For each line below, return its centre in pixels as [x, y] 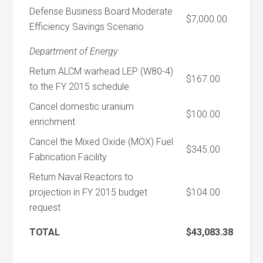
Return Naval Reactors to [82, 177]
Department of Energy [74, 51]
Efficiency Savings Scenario [87, 27]
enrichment [53, 122]
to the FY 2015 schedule [80, 87]
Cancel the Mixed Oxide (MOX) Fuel [102, 142]
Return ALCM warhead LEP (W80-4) [102, 71]
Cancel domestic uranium [82, 107]
